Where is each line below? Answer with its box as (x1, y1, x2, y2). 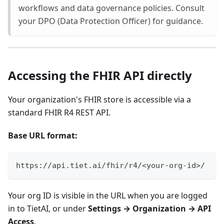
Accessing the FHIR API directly (8, 67, 192, 84)
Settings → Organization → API (88, 203, 211, 214)
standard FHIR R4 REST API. (8, 107, 110, 118)
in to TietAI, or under (8, 203, 88, 214)
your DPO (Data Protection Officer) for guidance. (18, 15, 203, 27)
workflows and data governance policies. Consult (18, 2, 204, 14)
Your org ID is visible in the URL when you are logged (8, 190, 207, 201)
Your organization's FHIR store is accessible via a (8, 94, 191, 105)
